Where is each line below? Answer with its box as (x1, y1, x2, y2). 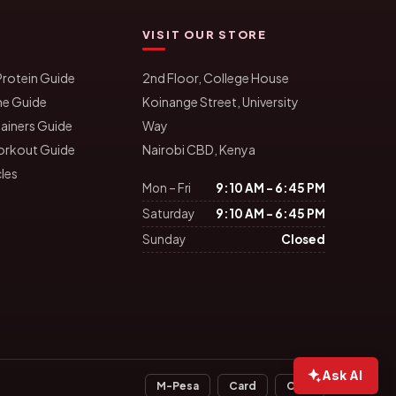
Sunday (141, 232, 186, 247)
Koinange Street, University (141, 94, 299, 110)
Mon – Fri (141, 180, 191, 195)
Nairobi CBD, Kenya (141, 141, 255, 157)
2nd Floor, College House (141, 70, 289, 86)
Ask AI (322, 368, 362, 383)
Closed (280, 232, 325, 247)
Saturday (141, 206, 194, 221)
